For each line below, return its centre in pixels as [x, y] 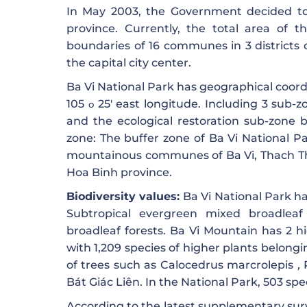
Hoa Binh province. [119, 173]
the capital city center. [129, 63]
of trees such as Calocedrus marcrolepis [182, 265]
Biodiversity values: [123, 197]
